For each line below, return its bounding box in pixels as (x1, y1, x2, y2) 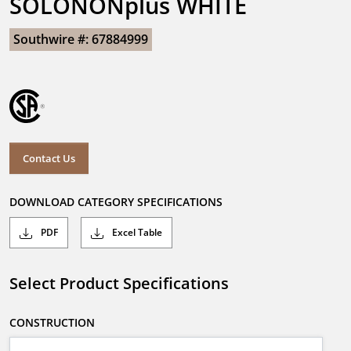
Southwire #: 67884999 (13, 31, 148, 48)
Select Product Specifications (9, 273, 229, 295)
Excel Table (110, 226, 162, 240)
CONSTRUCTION (9, 315, 95, 331)
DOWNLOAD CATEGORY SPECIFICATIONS (9, 194, 223, 210)
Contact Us (23, 150, 75, 165)
